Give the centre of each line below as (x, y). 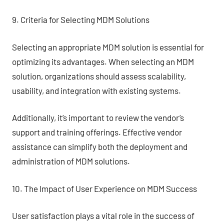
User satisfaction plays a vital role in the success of (103, 215)
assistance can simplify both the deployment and (100, 146)
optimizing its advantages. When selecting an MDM (103, 61)
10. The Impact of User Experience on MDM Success (104, 188)
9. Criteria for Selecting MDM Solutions (81, 19)
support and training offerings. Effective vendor (97, 132)
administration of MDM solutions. (71, 161)
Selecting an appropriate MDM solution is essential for (108, 47)
